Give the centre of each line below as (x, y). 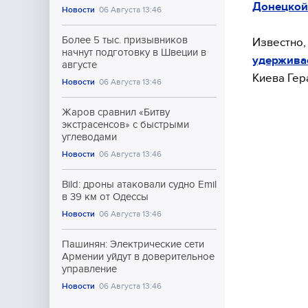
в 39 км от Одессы (105, 197)
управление (89, 269)
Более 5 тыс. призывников (125, 40)
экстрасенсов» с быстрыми (125, 124)
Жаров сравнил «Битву (116, 112)
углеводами (89, 137)
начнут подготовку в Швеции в (134, 52)
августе (79, 65)
